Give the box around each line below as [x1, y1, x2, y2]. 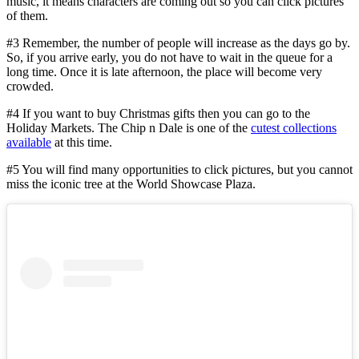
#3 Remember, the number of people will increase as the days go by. [6, 35, 350, 50]
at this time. [51, 135, 112, 149]
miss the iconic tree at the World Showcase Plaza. [6, 176, 256, 191]
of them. [6, 8, 48, 22]
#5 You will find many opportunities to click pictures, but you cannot [6, 162, 353, 176]
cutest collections [251, 120, 337, 135]
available [6, 135, 51, 149]
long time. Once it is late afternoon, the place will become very [6, 64, 322, 79]
